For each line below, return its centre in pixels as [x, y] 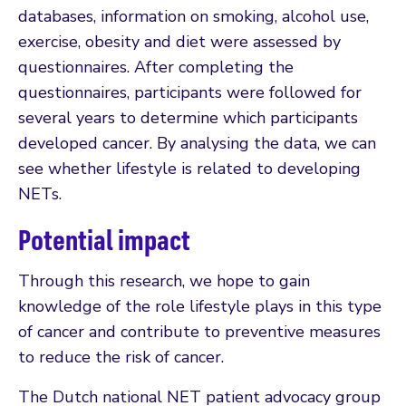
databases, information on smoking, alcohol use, [193, 17]
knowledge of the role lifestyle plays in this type [200, 307]
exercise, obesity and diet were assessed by [179, 42]
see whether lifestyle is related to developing [189, 169]
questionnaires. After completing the [156, 68]
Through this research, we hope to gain [164, 281]
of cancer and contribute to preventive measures [199, 332]
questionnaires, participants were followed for [190, 93]
